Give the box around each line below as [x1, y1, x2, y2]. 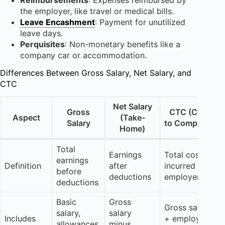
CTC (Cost [169, 107, 210, 118]
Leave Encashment [20, 17, 95, 27]
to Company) [164, 118, 214, 129]
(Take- [120, 113, 145, 123]
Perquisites [20, 39, 65, 49]
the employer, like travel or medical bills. [20, 6, 174, 16]
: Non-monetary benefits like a [65, 39, 180, 49]
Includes [5, 213, 36, 224]
